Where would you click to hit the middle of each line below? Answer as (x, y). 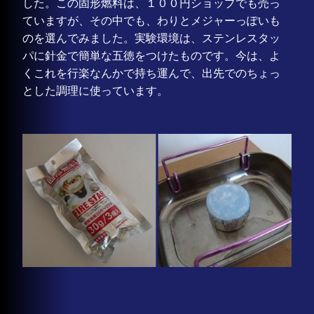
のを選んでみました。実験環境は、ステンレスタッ (152, 39)
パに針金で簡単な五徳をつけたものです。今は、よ (152, 56)
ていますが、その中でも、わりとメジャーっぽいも (152, 21)
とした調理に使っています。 (96, 91)
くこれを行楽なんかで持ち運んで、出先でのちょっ (152, 74)
